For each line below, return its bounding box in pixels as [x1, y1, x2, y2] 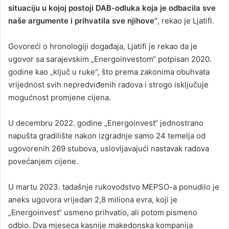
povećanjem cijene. [8, 156, 78, 167]
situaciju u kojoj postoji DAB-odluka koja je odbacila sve [8, 3, 216, 13]
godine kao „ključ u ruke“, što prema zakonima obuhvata [8, 67, 210, 77]
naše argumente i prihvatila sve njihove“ [8, 16, 157, 26]
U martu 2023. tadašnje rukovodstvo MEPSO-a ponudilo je [8, 182, 219, 192]
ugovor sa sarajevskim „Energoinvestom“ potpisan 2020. [8, 54, 212, 64]
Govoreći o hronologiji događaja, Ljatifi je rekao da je [8, 41, 197, 52]
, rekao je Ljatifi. [157, 16, 214, 26]
